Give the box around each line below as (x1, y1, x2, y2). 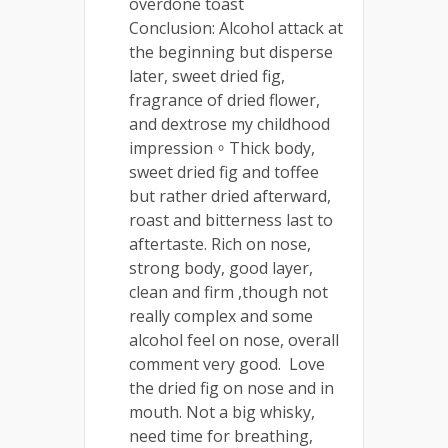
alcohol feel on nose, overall (129, 328, 339, 351)
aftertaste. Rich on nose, (129, 232, 311, 255)
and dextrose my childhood (129, 112, 330, 135)
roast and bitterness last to (129, 208, 333, 231)
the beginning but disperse (129, 40, 333, 63)
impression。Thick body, (129, 136, 315, 159)
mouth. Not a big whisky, (129, 400, 315, 423)
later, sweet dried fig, (129, 64, 285, 87)
